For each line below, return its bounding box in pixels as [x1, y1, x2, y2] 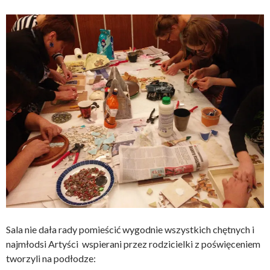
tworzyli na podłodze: [6, 253, 96, 265]
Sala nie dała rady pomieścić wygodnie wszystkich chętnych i [6, 224, 254, 236]
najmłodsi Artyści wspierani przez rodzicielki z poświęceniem [6, 238, 260, 250]
